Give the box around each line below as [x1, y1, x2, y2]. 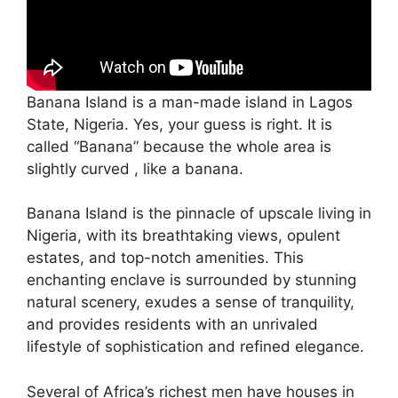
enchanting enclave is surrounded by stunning [27, 271, 356, 290]
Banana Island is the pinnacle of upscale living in [27, 204, 371, 223]
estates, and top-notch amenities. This [27, 249, 304, 267]
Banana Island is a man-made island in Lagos [27, 92, 353, 111]
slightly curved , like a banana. [27, 159, 243, 178]
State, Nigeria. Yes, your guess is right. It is [27, 115, 332, 133]
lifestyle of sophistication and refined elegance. [27, 338, 364, 356]
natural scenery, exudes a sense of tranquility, [27, 293, 354, 312]
